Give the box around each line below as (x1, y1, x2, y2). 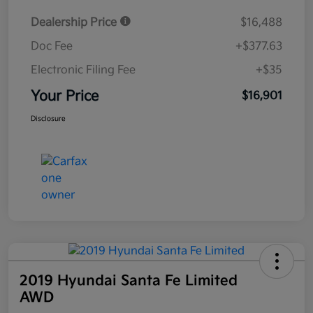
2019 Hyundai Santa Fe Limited (20, 272, 238, 290)
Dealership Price (31, 16, 119, 30)
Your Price (31, 88, 99, 105)
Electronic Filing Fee (31, 64, 136, 78)
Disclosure (31, 115, 66, 124)
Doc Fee (31, 40, 73, 54)
